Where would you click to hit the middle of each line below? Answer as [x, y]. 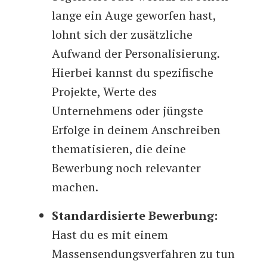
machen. [75, 187]
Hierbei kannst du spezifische [133, 73]
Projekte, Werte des [105, 92]
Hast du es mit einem [110, 235]
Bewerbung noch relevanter [127, 168]
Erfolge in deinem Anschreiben [136, 130]
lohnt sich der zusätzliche [122, 35]
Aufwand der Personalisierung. [136, 54]
